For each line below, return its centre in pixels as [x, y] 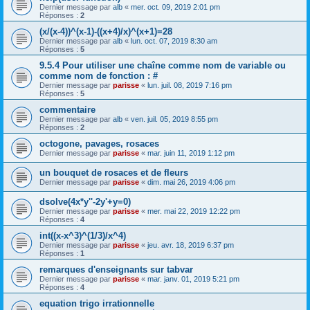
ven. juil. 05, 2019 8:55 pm [174, 119]
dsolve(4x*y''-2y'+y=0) [85, 201]
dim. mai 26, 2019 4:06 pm [191, 182]
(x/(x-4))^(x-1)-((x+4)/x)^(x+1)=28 [106, 31]
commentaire [67, 109]
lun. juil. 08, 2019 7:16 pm [190, 85]
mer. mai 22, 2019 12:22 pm [194, 211]
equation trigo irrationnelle [97, 303]
